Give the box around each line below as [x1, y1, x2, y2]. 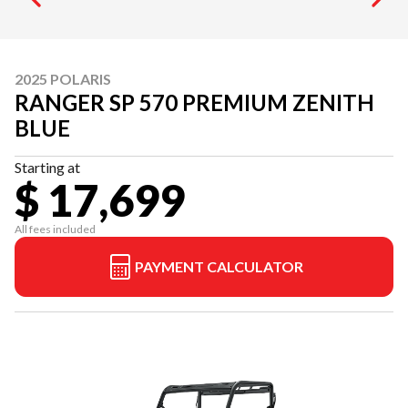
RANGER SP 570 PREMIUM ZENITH [15, 89, 374, 116]
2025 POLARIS [15, 70, 111, 87]
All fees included [15, 222, 96, 236]
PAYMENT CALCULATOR [134, 258, 303, 275]
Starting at [15, 158, 80, 176]
